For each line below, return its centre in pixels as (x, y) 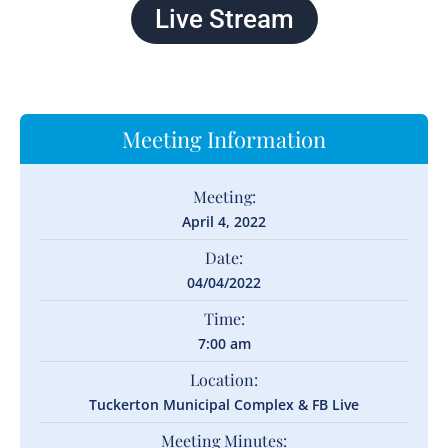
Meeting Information (224, 139)
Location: (224, 379)
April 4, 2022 (224, 221)
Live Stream (224, 19)
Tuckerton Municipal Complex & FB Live (224, 404)
